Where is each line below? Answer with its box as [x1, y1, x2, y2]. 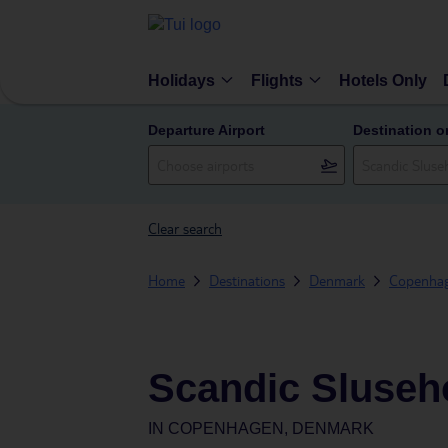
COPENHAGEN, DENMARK [168, 420, 374, 437]
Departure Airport [148, 122, 265, 138]
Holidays [148, 71, 215, 89]
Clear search [148, 219, 222, 237]
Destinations [209, 271, 285, 289]
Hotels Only [339, 71, 427, 89]
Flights [251, 71, 303, 89]
